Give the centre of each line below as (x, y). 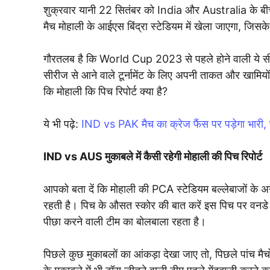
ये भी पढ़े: (62, 124)
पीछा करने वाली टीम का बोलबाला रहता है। (125, 221)
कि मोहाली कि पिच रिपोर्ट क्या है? (105, 91)
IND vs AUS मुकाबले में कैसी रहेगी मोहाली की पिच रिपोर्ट (153, 156)
